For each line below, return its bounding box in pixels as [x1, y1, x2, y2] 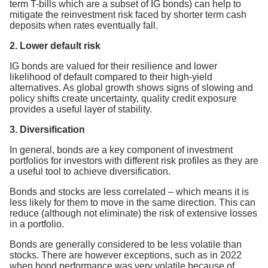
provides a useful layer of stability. [10, 103, 152, 114]
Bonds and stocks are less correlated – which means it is [10, 186, 249, 197]
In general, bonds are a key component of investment [10, 144, 233, 155]
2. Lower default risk [10, 40, 100, 51]
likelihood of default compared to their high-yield [10, 71, 212, 82]
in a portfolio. [10, 218, 64, 229]
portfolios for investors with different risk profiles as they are [10, 155, 258, 166]
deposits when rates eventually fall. [10, 20, 158, 31]
